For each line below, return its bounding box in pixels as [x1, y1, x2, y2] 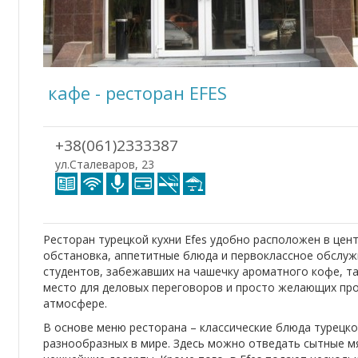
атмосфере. [43, 296, 107, 311]
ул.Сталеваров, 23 [55, 157, 154, 172]
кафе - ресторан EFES [43, 81, 227, 105]
